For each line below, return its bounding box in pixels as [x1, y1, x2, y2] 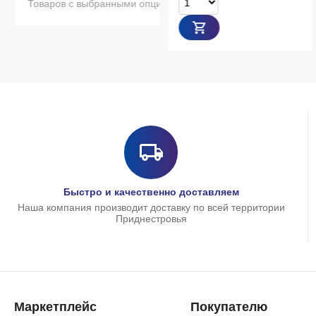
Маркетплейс [14, 300, 97, 314]
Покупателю [190, 300, 267, 314]
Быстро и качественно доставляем [63, 186, 239, 197]
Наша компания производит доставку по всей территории [17, 202, 285, 213]
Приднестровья [115, 213, 187, 224]
